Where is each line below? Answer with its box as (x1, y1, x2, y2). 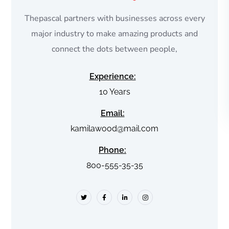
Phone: (99, 145, 126, 155)
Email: (100, 108, 125, 119)
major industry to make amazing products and (31, 28, 198, 40)
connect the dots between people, (52, 43, 177, 55)
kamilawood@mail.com (71, 124, 158, 134)
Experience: (89, 72, 136, 82)
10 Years (99, 87, 130, 97)
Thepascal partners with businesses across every (24, 13, 205, 25)
